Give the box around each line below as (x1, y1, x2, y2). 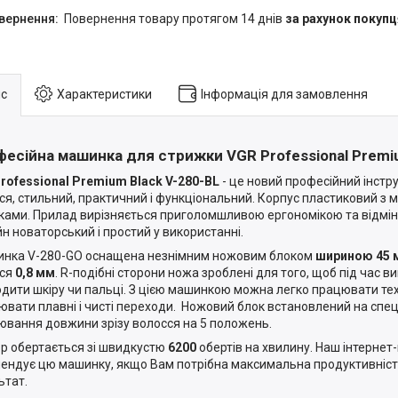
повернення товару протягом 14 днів (72, 11, 285, 26)
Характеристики (57, 86, 152, 101)
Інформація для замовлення (201, 86, 368, 101)
